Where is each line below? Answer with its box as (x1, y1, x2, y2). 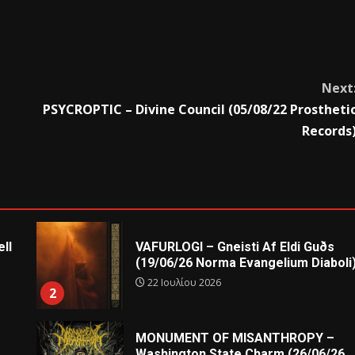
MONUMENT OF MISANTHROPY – (136, 330, 335, 346)
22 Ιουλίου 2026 (145, 276, 222, 290)
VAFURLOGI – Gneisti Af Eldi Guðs (136, 239, 335, 255)
